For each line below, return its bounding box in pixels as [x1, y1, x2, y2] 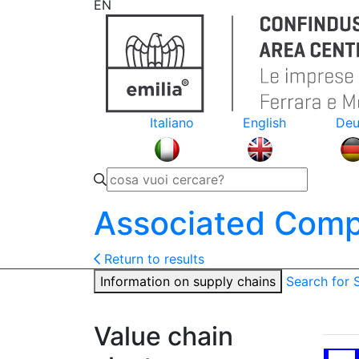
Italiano [149, 115, 194, 131]
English [242, 115, 286, 131]
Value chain [94, 321, 233, 352]
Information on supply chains [100, 273, 276, 289]
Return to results [100, 251, 204, 267]
